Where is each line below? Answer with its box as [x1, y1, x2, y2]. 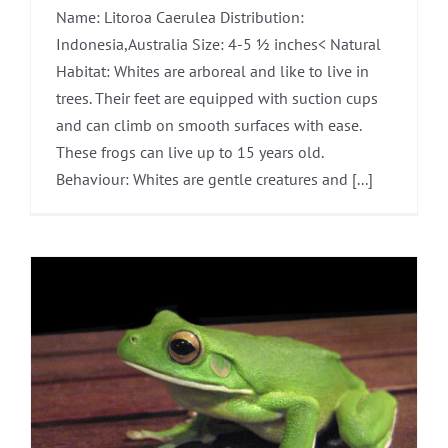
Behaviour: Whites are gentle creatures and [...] [56, 169, 373, 190]
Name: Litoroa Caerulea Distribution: [56, 7, 304, 28]
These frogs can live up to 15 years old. [56, 142, 323, 163]
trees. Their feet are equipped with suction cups [56, 88, 378, 109]
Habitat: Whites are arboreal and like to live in [56, 61, 369, 82]
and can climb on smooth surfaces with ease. [56, 115, 365, 136]
